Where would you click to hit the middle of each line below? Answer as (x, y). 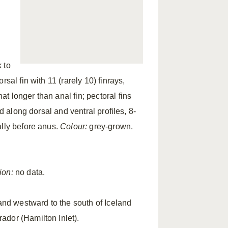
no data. (29, 172)
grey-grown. (110, 126)
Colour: (74, 126)
